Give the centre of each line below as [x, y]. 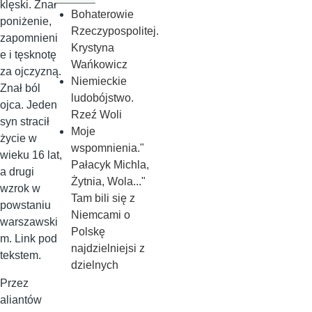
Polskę [88, 232]
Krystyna [92, 48]
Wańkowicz [99, 64]
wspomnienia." [107, 148]
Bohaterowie [102, 14]
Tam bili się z [103, 198]
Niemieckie [99, 81]
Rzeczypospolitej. [115, 31]
